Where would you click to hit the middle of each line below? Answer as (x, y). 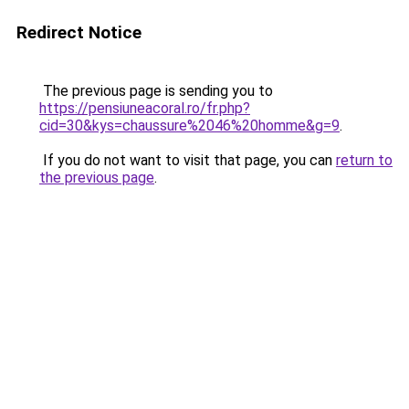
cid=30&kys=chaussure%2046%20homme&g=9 (189, 126)
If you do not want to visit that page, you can (188, 160)
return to (364, 160)
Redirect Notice (79, 32)
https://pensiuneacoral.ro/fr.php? (145, 108)
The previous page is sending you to (156, 91)
